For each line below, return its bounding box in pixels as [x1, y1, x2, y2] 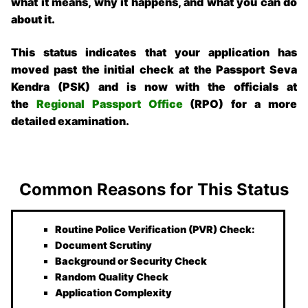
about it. [11, 12, 57, 27]
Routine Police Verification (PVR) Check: [54, 223, 255, 235]
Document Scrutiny [54, 239, 152, 251]
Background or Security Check [54, 254, 207, 267]
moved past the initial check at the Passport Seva [11, 62, 297, 76]
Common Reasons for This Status [19, 179, 289, 200]
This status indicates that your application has [11, 45, 297, 59]
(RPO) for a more [182, 96, 298, 111]
